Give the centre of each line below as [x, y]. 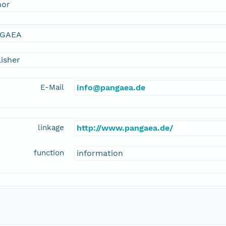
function [49, 153]
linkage [51, 128]
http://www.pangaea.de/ [125, 128]
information [100, 153]
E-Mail [52, 88]
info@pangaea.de [111, 88]
